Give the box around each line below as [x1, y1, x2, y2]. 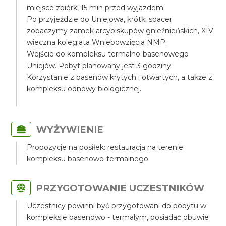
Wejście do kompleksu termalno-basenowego [27, 49, 189, 59]
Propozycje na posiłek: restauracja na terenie [27, 143, 184, 152]
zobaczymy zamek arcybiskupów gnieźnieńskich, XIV [27, 26, 214, 35]
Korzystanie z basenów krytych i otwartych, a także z [27, 73, 213, 82]
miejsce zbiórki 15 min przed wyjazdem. [27, 3, 165, 12]
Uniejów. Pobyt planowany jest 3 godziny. [27, 61, 173, 70]
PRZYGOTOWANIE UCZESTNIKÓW [36, 182, 205, 194]
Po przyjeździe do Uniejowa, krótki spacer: [27, 15, 174, 24]
